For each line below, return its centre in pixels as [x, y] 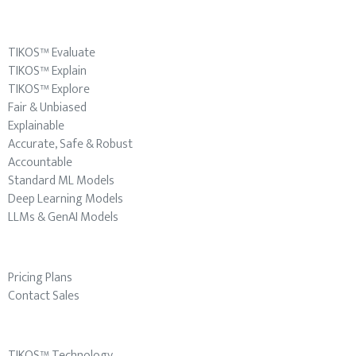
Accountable [40, 162]
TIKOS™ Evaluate [52, 52]
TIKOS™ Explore [49, 89]
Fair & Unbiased [47, 107]
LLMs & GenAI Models [63, 217]
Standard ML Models [61, 180]
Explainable [36, 126]
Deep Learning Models [66, 199]
